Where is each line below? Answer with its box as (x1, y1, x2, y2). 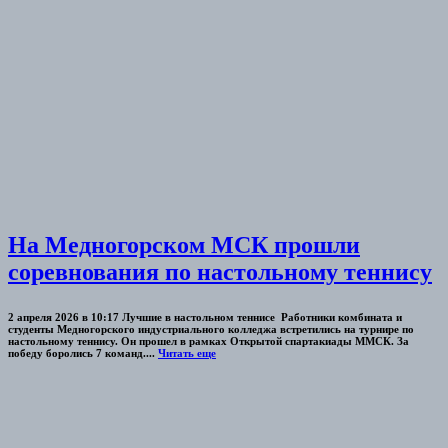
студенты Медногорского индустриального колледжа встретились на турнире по (8, 322, 414, 335)
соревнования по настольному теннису (8, 258, 432, 285)
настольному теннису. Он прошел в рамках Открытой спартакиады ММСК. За (8, 334, 409, 347)
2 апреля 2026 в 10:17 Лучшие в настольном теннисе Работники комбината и (8, 310, 402, 323)
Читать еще (158, 346, 216, 359)
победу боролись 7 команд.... (8, 346, 158, 359)
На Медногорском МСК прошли (8, 231, 360, 258)
